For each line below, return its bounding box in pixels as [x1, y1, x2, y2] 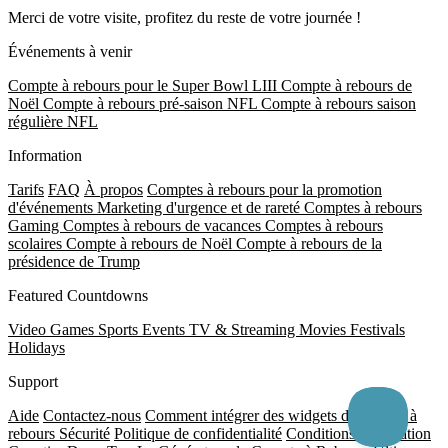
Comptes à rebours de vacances [63, 217, 265, 235]
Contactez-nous [43, 407, 141, 425]
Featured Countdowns [8, 287, 148, 305]
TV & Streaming [189, 321, 299, 339]
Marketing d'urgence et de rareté [97, 199, 304, 217]
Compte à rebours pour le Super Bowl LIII [8, 77, 281, 95]
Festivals [350, 321, 405, 339]
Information [8, 147, 82, 165]
